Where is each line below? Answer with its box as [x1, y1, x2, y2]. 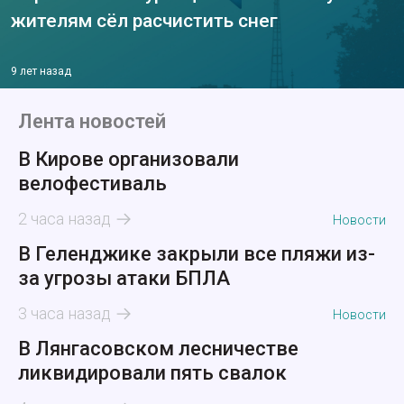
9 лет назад [11, 65, 71, 78]
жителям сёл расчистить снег [11, 10, 278, 32]
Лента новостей [18, 110, 166, 133]
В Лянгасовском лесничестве [18, 337, 298, 361]
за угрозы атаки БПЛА [18, 267, 230, 290]
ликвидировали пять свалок [18, 362, 287, 385]
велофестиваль [18, 172, 167, 196]
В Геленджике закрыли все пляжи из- [18, 243, 375, 266]
